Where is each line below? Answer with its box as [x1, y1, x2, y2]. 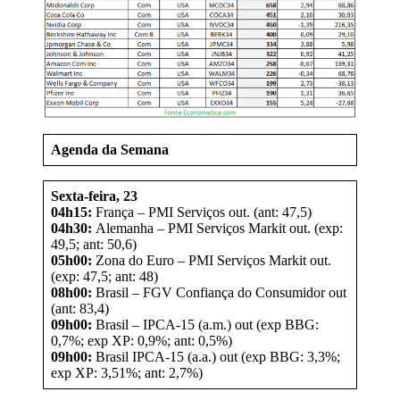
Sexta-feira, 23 [51, 187, 137, 204]
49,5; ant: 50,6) [51, 236, 137, 252]
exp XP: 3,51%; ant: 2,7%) [51, 364, 203, 380]
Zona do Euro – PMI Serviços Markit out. [92, 252, 331, 268]
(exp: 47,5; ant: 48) [51, 268, 158, 284]
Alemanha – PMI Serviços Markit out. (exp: [92, 220, 343, 236]
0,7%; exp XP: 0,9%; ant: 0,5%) [51, 332, 232, 348]
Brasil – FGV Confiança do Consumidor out [92, 284, 346, 300]
